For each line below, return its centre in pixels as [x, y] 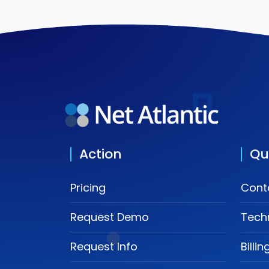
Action [101, 154]
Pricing [88, 187]
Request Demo [110, 217]
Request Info [104, 246]
